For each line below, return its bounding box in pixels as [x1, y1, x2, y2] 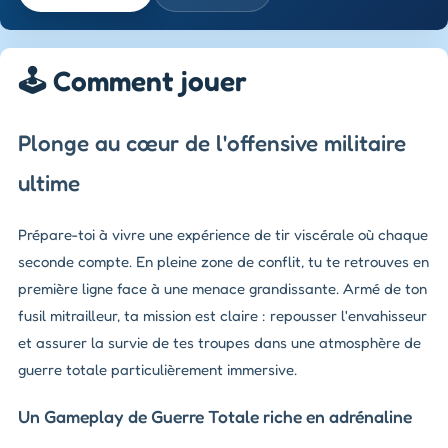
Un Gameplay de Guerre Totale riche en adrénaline [18, 405, 412, 427]
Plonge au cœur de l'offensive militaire [18, 128, 406, 156]
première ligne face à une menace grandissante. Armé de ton [18, 279, 427, 299]
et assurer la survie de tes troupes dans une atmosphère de [18, 333, 421, 353]
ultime [18, 168, 80, 196]
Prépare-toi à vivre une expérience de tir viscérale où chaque [18, 225, 428, 245]
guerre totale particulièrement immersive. [18, 360, 297, 380]
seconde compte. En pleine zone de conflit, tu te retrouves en [18, 252, 429, 272]
